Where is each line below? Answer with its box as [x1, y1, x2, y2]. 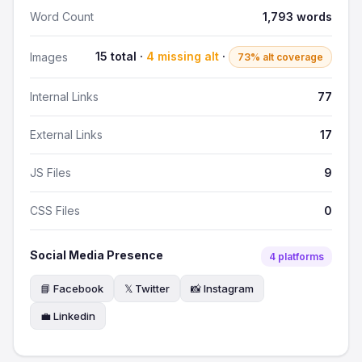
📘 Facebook [40, 282, 103, 295]
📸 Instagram [191, 282, 254, 295]
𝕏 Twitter [124, 282, 170, 295]
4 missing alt [146, 49, 219, 63]
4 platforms [269, 250, 324, 263]
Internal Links [30, 90, 99, 103]
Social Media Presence [30, 248, 163, 262]
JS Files [30, 166, 71, 179]
